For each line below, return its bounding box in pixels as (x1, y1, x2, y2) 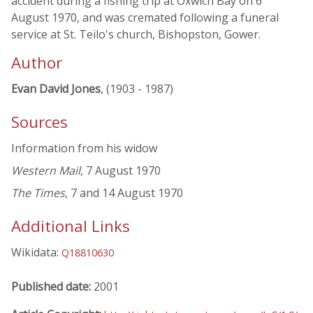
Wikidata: (11, 245, 61, 261)
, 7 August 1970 (80, 163, 161, 179)
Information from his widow (11, 140, 157, 156)
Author (11, 52, 62, 73)
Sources (11, 111, 68, 133)
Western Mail (11, 163, 80, 179)
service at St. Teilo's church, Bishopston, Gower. (11, 27, 261, 42)
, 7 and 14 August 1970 (65, 185, 183, 201)
